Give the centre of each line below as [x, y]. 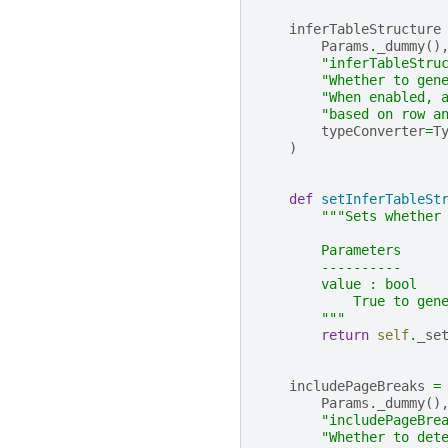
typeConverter [373, 131]
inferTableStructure [365, 29]
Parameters [329, 250]
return [345, 335]
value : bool [337, 284]
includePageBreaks [357, 386]
